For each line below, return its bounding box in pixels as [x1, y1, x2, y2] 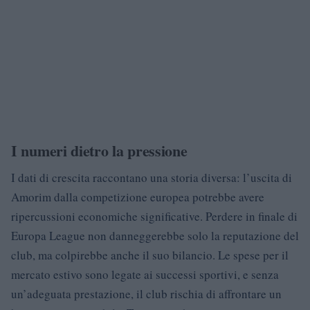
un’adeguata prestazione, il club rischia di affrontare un [11, 286, 282, 302]
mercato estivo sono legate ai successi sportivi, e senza [11, 266, 279, 282]
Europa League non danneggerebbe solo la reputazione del [11, 228, 299, 244]
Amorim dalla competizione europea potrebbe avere [11, 189, 264, 205]
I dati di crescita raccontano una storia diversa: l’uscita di [11, 170, 292, 185]
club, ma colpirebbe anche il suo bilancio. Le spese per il [11, 247, 289, 263]
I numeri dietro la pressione [11, 139, 188, 162]
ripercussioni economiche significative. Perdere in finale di [11, 208, 298, 224]
